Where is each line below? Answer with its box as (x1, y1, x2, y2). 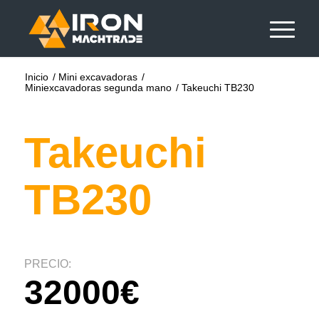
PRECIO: (23, 258, 71, 270)
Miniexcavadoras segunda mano (24, 82, 172, 93)
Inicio (24, 71, 48, 83)
